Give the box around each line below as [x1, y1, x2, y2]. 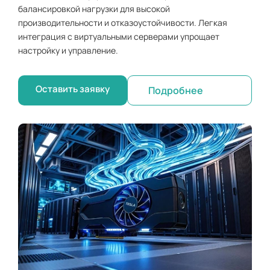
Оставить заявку [35, 83, 110, 96]
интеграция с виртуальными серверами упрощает [18, 31, 219, 43]
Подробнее [148, 84, 203, 98]
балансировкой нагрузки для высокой [18, 3, 170, 15]
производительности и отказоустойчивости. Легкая [18, 17, 227, 29]
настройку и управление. [18, 45, 118, 57]
